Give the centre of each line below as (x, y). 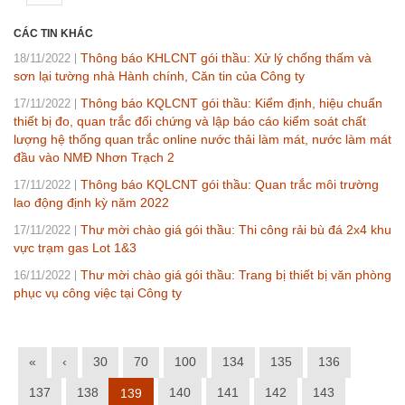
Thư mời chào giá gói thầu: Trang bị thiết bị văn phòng (236, 274)
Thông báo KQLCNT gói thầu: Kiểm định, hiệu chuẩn (231, 103)
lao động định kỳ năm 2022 (91, 202)
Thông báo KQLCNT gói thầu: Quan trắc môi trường (230, 184)
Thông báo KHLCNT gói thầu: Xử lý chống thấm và (226, 57)
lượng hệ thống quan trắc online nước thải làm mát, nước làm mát (202, 139)
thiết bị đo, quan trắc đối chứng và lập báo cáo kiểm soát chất (190, 121)
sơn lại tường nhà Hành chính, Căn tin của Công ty (159, 75)
